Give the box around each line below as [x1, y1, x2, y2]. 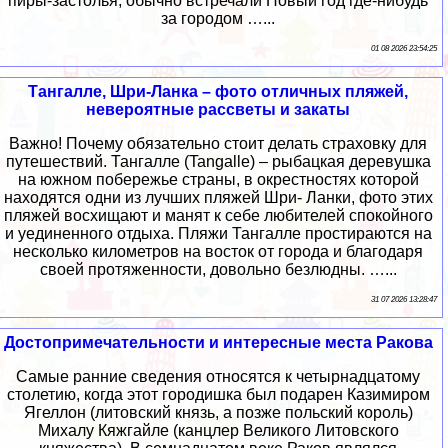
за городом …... [161, 10, 275, 28]
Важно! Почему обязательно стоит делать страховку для [9, 135, 427, 153]
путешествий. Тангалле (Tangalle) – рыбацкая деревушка [5, 153, 431, 171]
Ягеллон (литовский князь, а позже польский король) [23, 404, 413, 422]
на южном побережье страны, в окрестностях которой [17, 171, 419, 189]
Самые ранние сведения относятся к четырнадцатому [16, 368, 420, 386]
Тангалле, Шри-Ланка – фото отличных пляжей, [28, 83, 408, 101]
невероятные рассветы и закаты [86, 101, 350, 119]
